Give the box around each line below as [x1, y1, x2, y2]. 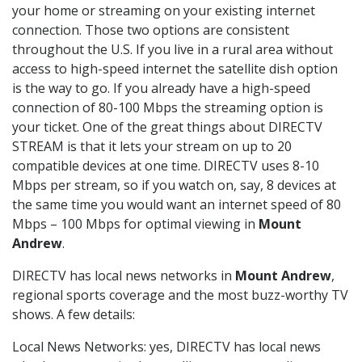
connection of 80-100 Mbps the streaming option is [12, 99, 323, 117]
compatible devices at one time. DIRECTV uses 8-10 [12, 157, 319, 175]
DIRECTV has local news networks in [12, 267, 235, 285]
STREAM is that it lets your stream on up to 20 [12, 137, 292, 156]
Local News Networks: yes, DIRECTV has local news [12, 338, 321, 356]
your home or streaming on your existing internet [12, 2, 315, 20]
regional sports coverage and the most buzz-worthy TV [12, 286, 348, 305]
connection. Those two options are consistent [12, 21, 289, 40]
